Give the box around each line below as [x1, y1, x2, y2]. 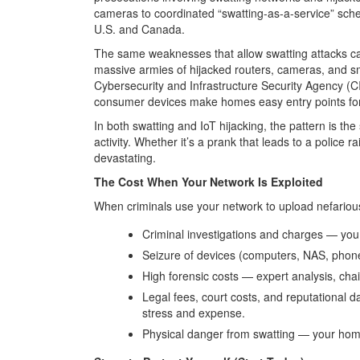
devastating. [94, 149, 156, 166]
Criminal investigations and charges [142, 225, 326, 242]
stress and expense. [142, 304, 245, 321]
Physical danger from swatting [142, 325, 298, 342]
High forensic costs [142, 267, 242, 284]
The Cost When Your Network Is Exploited [94, 173, 323, 190]
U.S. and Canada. [94, 20, 185, 37]
